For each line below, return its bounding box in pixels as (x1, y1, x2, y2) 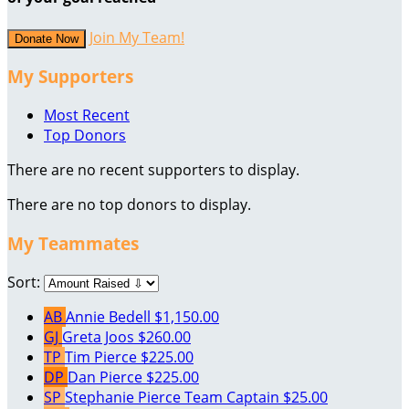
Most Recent (44, 105, 130, 126)
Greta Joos (62, 326, 138, 347)
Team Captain (184, 386, 279, 407)
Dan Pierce (68, 366, 146, 387)
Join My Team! (89, 26, 184, 47)
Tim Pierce (65, 346, 141, 367)
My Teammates (7, 231, 139, 255)
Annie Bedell (66, 306, 154, 327)
